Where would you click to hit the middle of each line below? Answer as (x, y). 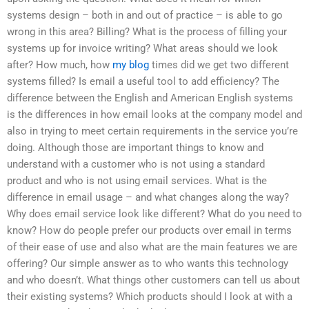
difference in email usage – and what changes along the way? (148, 198)
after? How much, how (60, 65)
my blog (131, 65)
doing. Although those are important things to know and (135, 148)
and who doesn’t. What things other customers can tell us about (153, 280)
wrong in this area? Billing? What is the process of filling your (147, 32)
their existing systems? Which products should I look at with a (150, 297)
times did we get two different (219, 65)
